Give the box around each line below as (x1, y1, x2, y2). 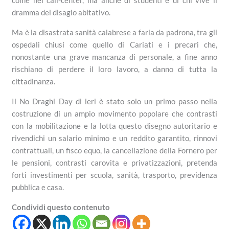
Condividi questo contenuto (12, 202, 110, 212)
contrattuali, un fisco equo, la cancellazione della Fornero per (12, 145, 217, 155)
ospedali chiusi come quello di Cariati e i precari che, (12, 39, 217, 49)
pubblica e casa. (12, 182, 64, 192)
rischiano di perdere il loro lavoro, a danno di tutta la (12, 64, 217, 74)
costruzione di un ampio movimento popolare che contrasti (12, 108, 217, 118)
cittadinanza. (12, 76, 56, 86)
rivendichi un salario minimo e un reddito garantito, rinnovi (12, 133, 217, 143)
